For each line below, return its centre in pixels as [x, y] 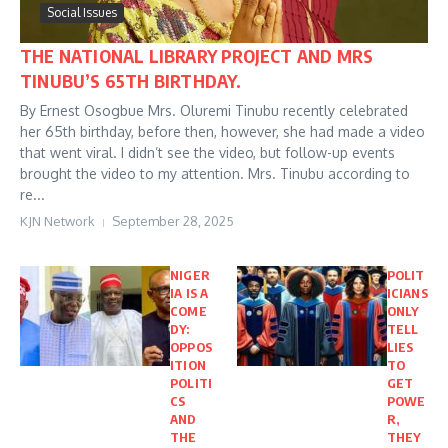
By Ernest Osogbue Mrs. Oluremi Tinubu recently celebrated [214, 111]
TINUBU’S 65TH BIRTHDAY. [131, 81]
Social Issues [82, 13]
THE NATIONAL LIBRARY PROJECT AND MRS [197, 56]
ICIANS [407, 293]
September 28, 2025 [173, 221]
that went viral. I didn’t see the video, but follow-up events [207, 153]
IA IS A [189, 293]
